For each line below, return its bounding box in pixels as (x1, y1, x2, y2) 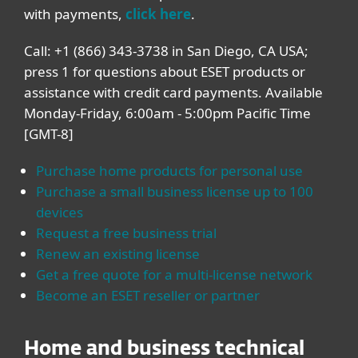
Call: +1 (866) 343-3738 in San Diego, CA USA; (24, 42, 308, 60)
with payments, (24, 5, 125, 23)
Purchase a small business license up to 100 (36, 182, 313, 201)
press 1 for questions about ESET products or (24, 62, 305, 81)
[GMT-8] (24, 125, 74, 143)
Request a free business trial (36, 224, 217, 242)
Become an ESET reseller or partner (36, 286, 260, 304)
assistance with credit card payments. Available (24, 83, 323, 101)
